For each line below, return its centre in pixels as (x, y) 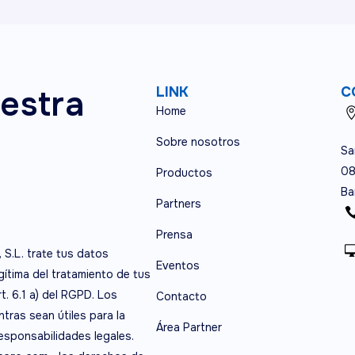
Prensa (174, 235)
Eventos (177, 265)
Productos (184, 173)
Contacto (181, 296)
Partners (178, 204)
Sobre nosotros (198, 142)
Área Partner (189, 327)
